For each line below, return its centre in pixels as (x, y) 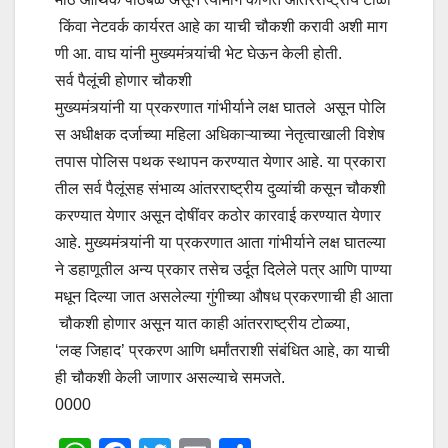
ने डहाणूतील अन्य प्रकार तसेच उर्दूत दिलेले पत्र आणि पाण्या (223, 270)
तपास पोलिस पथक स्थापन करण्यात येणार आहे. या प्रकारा (220, 162)
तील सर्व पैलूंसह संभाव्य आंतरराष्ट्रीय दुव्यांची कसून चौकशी (222, 189)
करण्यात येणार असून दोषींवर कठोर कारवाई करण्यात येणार (220, 216)
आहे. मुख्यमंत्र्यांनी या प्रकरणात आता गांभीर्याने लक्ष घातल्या (220, 243)
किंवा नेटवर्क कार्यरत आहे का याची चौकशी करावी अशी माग (221, 27)
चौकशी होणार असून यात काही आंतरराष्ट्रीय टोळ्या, (202, 324)
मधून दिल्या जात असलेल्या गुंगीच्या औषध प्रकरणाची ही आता (224, 297)
